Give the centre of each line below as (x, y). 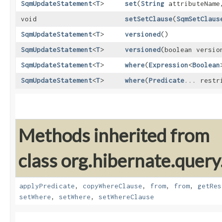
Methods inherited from (114, 136)
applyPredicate (47, 186)
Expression (168, 65)
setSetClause (149, 19)
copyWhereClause (112, 186)
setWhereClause (126, 197)
